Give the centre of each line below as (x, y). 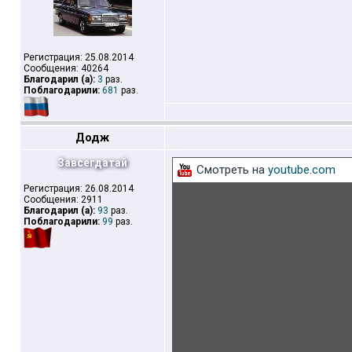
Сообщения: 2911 (63, 200)
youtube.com (302, 170)
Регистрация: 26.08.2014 (79, 189)
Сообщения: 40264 (66, 68)
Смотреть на (232, 170)
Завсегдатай (92, 163)
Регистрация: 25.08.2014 (79, 57)
